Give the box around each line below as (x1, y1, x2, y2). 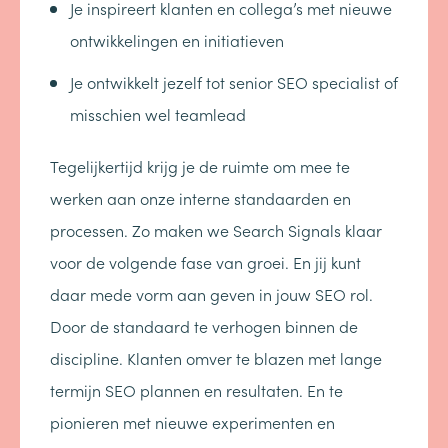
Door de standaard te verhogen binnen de (50, 315, 358, 337)
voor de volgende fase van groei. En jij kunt (50, 251, 361, 273)
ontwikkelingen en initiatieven (70, 29, 284, 51)
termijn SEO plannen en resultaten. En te (50, 379, 343, 401)
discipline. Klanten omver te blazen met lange (50, 347, 382, 369)
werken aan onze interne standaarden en (50, 187, 351, 209)
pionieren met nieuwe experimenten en (50, 411, 335, 433)
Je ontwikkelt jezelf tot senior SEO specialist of (70, 71, 398, 93)
